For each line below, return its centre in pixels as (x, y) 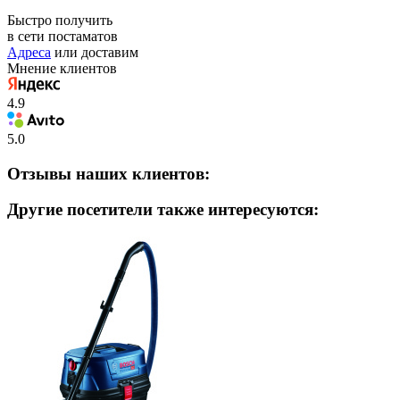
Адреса (29, 53)
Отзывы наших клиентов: (108, 173)
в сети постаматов (62, 37)
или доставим (95, 53)
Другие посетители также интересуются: (163, 210)
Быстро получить (60, 21)
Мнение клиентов (62, 69)
